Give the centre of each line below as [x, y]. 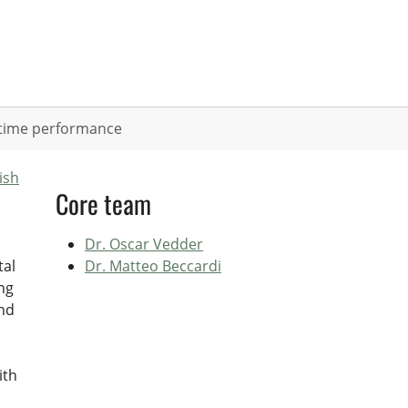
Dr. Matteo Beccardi [153, 265]
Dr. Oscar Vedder [144, 244]
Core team [103, 203]
